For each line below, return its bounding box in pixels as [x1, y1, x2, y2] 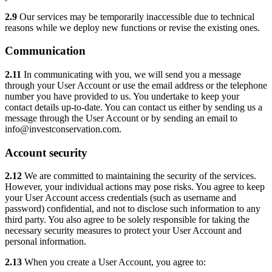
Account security [5, 146, 87, 159]
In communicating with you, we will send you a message [21, 69, 241, 80]
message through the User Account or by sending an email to [5, 112, 237, 123]
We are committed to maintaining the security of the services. [22, 171, 256, 182]
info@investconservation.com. [5, 123, 121, 134]
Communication [5, 44, 86, 58]
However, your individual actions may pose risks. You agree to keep [5, 182, 265, 192]
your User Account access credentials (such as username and [5, 192, 236, 203]
